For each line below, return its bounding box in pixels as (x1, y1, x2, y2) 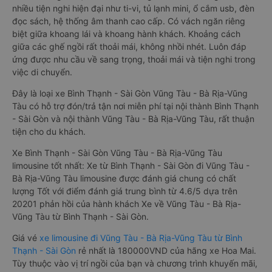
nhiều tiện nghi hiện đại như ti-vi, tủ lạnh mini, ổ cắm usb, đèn (12, 3, 254, 13)
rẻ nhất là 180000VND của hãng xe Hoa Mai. (76, 245, 256, 256)
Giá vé (12, 233, 39, 243)
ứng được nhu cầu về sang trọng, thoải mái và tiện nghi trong (12, 54, 256, 64)
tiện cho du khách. (12, 126, 86, 137)
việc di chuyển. (12, 67, 72, 77)
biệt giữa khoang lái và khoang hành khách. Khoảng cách (12, 29, 240, 39)
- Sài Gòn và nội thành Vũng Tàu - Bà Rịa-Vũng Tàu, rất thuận (12, 114, 254, 124)
